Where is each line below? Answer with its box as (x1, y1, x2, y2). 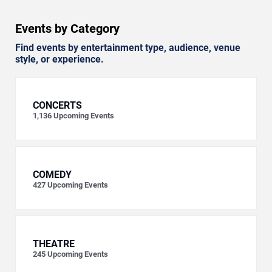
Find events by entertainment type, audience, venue (15, 42, 240, 54)
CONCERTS (33, 100, 82, 112)
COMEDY (33, 169, 72, 181)
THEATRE (33, 238, 75, 250)
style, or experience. (15, 53, 104, 66)
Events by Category (15, 21, 120, 36)
